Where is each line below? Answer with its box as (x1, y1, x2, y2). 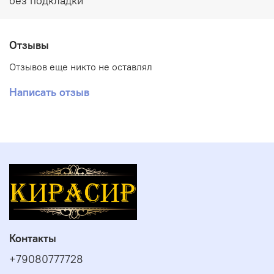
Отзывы (9, 37, 49, 52)
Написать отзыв (9, 84, 89, 99)
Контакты (9, 231, 56, 245)
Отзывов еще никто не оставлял (9, 60, 152, 73)
